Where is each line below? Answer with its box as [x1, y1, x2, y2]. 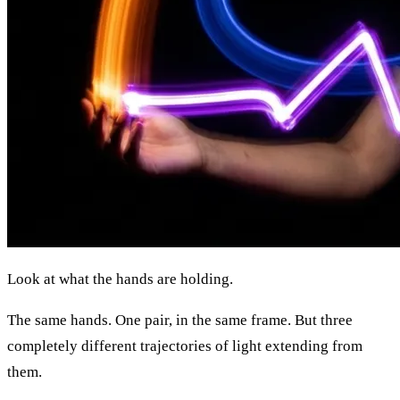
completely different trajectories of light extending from [7, 337, 362, 354]
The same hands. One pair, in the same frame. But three [7, 311, 353, 329]
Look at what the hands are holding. [7, 270, 233, 287]
